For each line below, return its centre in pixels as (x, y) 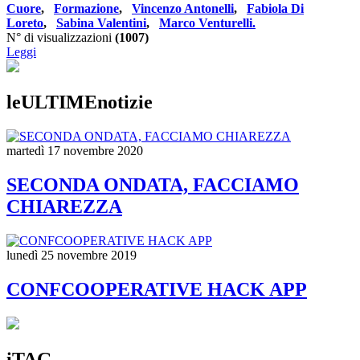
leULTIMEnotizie (80, 102)
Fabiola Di (275, 9)
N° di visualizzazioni (61, 38)
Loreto (25, 23)
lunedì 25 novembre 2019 (72, 256)
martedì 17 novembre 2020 (75, 151)
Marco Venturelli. (207, 23)
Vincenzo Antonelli (183, 9)
